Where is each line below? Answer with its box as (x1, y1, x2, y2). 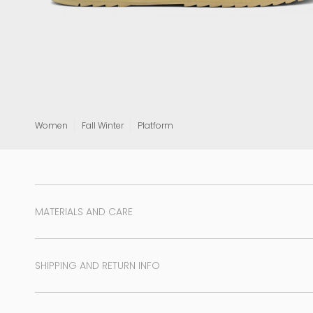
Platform (138, 119, 173, 132)
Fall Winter (82, 119, 124, 132)
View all (226, 2, 261, 14)
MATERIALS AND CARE (35, 205, 133, 219)
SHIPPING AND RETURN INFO (35, 259, 160, 273)
